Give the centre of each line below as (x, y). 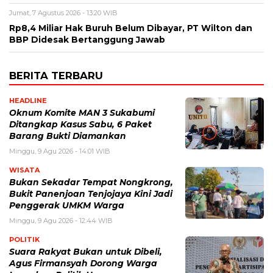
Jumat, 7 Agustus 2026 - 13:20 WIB (63, 13)
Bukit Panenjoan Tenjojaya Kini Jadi (91, 194)
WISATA (24, 170)
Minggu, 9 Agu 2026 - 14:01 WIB (60, 151)
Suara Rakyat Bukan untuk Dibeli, (86, 252)
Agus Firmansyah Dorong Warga (83, 264)
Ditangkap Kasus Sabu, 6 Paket (80, 125)
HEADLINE (28, 101)
